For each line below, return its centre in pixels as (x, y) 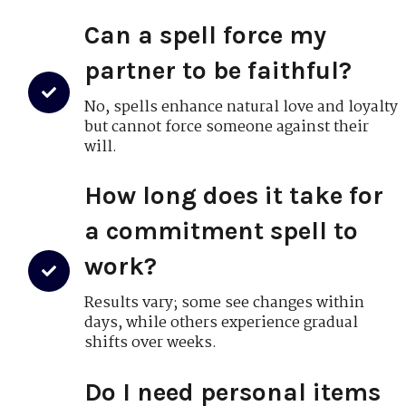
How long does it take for (234, 196)
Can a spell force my (206, 34)
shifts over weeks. (151, 343)
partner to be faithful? (218, 70)
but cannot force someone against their (227, 127)
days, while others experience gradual (222, 324)
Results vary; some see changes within (225, 304)
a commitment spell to (222, 231)
